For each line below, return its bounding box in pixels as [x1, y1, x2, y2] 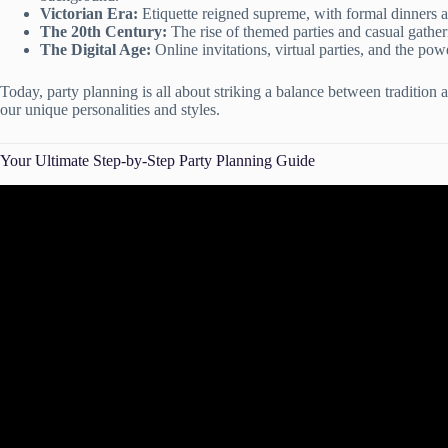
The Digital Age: [40, 41, 151, 58]
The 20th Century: [40, 23, 167, 40]
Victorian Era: [40, 5, 138, 22]
